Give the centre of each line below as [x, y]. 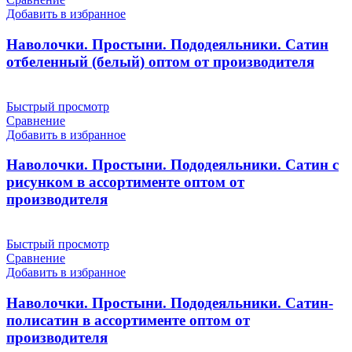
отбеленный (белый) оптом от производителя [160, 62]
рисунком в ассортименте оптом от [125, 182]
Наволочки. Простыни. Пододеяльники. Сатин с [172, 165]
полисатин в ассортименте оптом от [128, 320]
